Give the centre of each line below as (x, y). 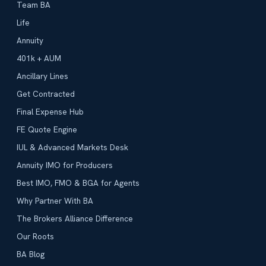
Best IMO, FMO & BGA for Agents (78, 183)
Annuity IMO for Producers (65, 165)
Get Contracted (46, 94)
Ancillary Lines (42, 76)
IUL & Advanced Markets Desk (72, 148)
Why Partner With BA (55, 201)
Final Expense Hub (50, 112)
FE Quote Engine (47, 130)
